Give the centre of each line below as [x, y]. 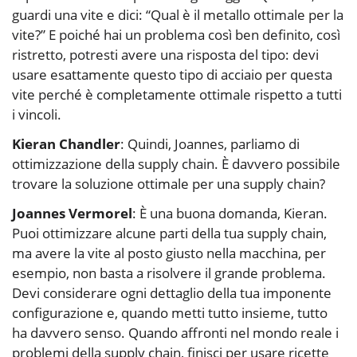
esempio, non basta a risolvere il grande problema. [169, 273]
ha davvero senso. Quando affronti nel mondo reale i [175, 333]
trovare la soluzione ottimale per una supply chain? [169, 184]
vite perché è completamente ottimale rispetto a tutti [177, 95]
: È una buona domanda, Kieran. [230, 214]
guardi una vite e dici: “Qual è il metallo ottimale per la [178, 15]
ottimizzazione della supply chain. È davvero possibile [176, 164]
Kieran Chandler [66, 144]
